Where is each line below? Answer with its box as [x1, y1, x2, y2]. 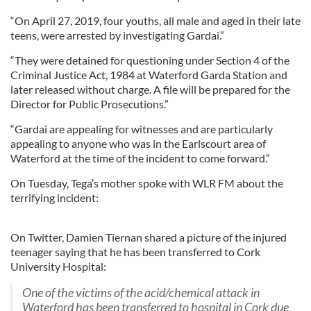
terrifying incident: [10, 191, 99, 204]
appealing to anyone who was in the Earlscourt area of [10, 137, 266, 150]
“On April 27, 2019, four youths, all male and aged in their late [10, 14, 301, 27]
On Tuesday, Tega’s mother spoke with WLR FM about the [10, 176, 283, 190]
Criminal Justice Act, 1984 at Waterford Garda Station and [10, 68, 287, 81]
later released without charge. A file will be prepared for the [10, 83, 290, 96]
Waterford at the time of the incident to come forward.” [10, 151, 270, 165]
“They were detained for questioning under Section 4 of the [10, 53, 289, 67]
